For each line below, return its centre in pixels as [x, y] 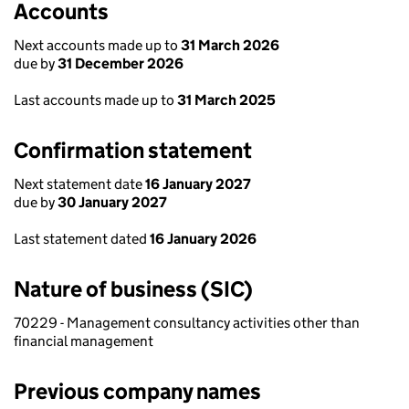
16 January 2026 [203, 239]
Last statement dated [82, 239]
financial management [84, 341]
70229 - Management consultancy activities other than [187, 323]
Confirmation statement [133, 150]
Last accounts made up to [95, 100]
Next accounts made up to [97, 45]
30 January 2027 [112, 202]
